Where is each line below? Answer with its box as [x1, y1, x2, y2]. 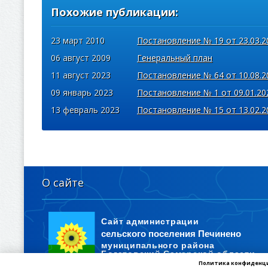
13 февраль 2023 [51, 103, 120, 115]
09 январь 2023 [51, 86, 113, 98]
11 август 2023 [51, 69, 111, 81]
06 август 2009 [51, 51, 111, 63]
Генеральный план [137, 51, 212, 63]
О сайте [42, 175, 84, 190]
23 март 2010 [51, 34, 105, 46]
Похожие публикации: [51, 4, 178, 19]
